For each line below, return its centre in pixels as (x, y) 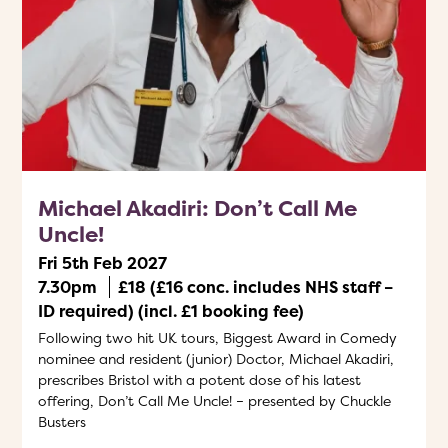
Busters (62, 421)
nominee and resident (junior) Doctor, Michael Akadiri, (216, 358)
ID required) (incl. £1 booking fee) (171, 311)
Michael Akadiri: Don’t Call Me (197, 208)
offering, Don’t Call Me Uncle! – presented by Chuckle (214, 400)
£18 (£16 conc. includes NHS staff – (255, 287)
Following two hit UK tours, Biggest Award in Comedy (217, 337)
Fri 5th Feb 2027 (102, 263)
